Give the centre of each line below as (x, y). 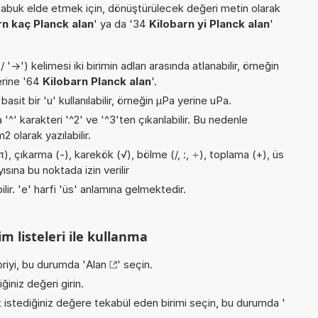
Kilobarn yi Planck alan (209, 23)
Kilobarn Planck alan (97, 81)
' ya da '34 (121, 23)
